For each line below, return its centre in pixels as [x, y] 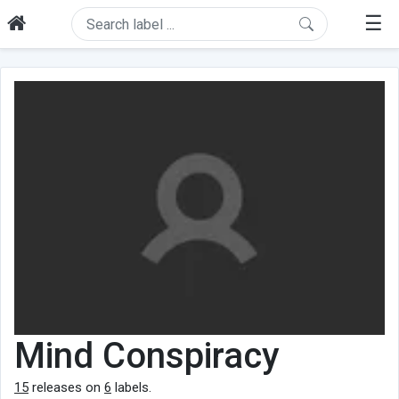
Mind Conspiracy [147, 355]
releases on [66, 387]
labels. [131, 387]
